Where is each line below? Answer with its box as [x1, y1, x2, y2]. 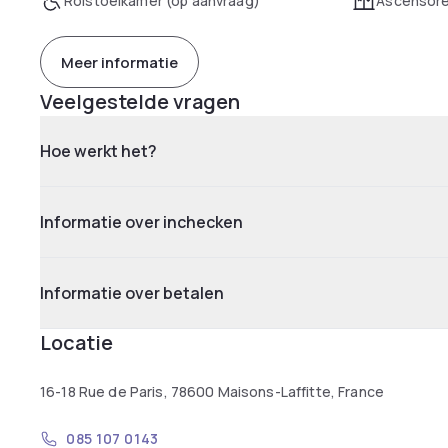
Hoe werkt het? [40, 140, 157, 162]
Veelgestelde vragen [40, 88, 240, 115]
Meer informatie [61, 51, 178, 73]
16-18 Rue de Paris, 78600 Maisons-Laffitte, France [40, 382, 384, 401]
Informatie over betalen [40, 282, 224, 304]
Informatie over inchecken [40, 211, 243, 233]
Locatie [40, 329, 113, 356]
